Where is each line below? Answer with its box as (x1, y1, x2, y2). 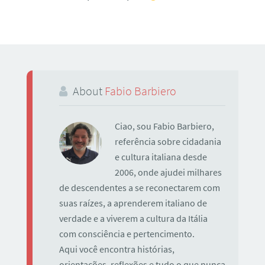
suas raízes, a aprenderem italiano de (59, 198, 207, 209)
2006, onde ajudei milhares (114, 167, 222, 179)
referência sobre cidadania (114, 136, 221, 148)
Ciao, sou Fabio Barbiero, (114, 121, 214, 132)
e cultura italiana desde (114, 151, 207, 163)
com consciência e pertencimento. (59, 228, 195, 240)
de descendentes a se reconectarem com (59, 182, 220, 194)
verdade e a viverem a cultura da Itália (59, 213, 208, 225)
